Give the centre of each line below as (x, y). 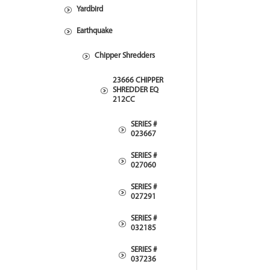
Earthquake (95, 31)
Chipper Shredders (125, 56)
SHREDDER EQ (136, 90)
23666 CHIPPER (138, 80)
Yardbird (90, 9)
